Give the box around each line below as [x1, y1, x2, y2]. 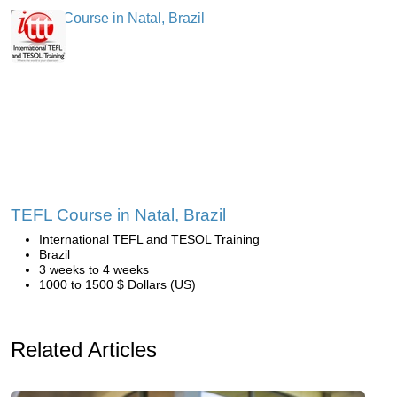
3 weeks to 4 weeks [39, 262, 149, 277]
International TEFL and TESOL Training [39, 232, 260, 247]
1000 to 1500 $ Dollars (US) [39, 277, 196, 292]
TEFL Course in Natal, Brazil [11, 206, 226, 225]
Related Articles [11, 338, 157, 362]
